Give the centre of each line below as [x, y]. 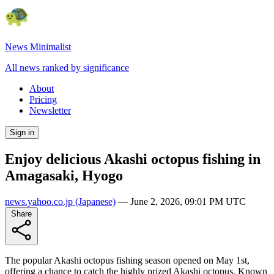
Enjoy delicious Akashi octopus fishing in [133, 159]
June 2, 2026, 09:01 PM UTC [188, 201]
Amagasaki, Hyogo [64, 175]
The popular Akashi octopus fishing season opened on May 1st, [127, 260]
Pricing [43, 99]
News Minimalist [38, 47]
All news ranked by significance [67, 68]
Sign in [22, 132]
